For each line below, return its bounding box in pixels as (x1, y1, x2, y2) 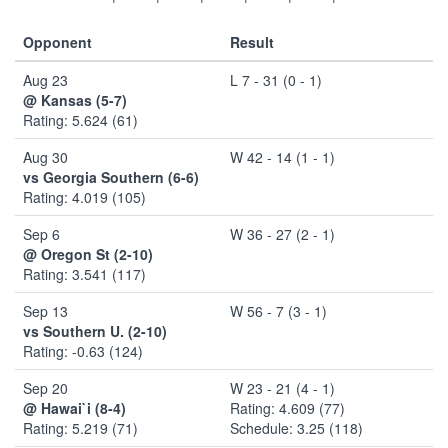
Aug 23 (23, 69, 68, 90)
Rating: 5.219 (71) (23, 417, 138, 438)
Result (230, 31, 274, 52)
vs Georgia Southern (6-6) (23, 166, 199, 187)
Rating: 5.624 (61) (23, 109, 138, 130)
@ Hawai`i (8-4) (23, 397, 126, 418)
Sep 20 (23, 377, 68, 398)
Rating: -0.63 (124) (23, 340, 143, 361)
